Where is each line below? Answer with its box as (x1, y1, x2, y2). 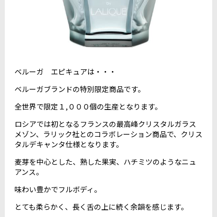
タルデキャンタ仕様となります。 (15, 139, 123, 149)
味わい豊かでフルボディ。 (15, 184, 101, 194)
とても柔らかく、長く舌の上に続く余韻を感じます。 (15, 201, 188, 212)
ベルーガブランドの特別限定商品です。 (15, 83, 145, 94)
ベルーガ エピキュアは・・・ (15, 66, 116, 77)
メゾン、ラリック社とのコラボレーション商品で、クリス (15, 128, 202, 139)
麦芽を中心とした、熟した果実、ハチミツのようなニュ (15, 156, 196, 167)
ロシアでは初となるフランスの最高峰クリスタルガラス (15, 118, 196, 129)
